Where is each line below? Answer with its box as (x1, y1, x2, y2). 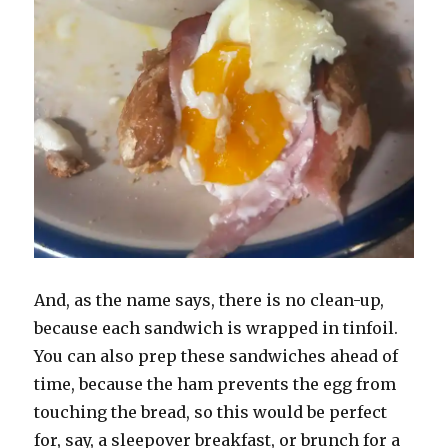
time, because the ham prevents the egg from (34, 374, 397, 395)
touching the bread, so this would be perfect (34, 402, 388, 423)
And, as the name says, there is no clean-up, (34, 290, 385, 311)
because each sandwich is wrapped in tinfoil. (34, 318, 399, 339)
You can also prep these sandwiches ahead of (34, 346, 399, 367)
